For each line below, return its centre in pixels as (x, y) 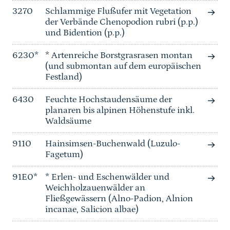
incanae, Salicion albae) (92, 210)
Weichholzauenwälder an (95, 188)
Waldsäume (68, 121)
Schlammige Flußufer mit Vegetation (118, 12)
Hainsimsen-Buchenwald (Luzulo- (113, 144)
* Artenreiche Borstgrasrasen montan (119, 56)
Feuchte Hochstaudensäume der (109, 100)
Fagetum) (64, 155)
